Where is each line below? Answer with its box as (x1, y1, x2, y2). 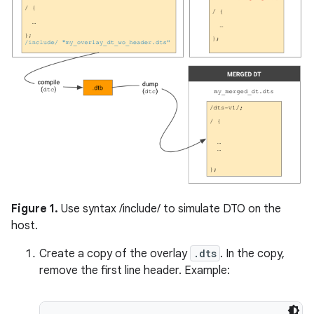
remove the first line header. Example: (39, 264, 230, 278)
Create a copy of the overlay (39, 247, 190, 261)
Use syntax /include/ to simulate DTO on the (58, 202, 281, 216)
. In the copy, (220, 247, 285, 261)
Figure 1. (11, 202, 58, 216)
